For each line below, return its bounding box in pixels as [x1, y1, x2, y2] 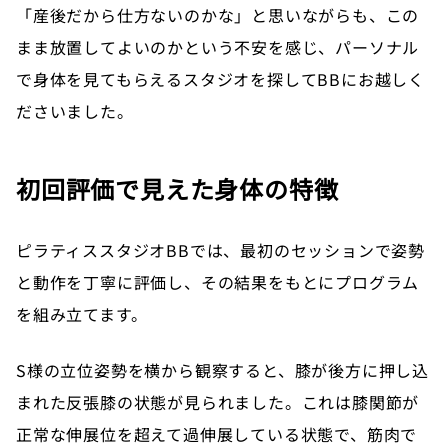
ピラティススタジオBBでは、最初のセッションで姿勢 [16, 237, 426, 262]
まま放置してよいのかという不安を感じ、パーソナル [16, 34, 420, 59]
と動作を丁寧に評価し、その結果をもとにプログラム [16, 269, 420, 294]
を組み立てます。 [16, 301, 148, 326]
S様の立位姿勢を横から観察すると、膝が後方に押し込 [16, 357, 429, 382]
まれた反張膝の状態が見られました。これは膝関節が [16, 389, 420, 414]
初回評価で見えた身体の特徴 [16, 170, 339, 206]
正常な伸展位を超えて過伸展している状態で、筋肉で [16, 421, 418, 446]
